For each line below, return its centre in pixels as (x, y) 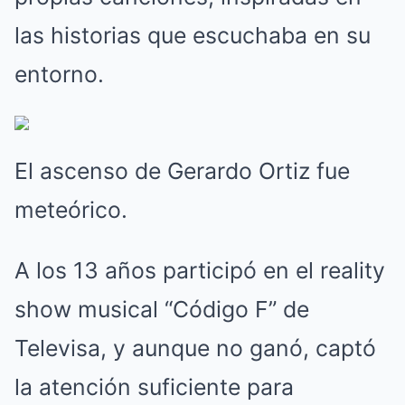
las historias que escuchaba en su (193, 36)
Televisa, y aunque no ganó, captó (195, 348)
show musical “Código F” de (162, 310)
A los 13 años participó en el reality (200, 271)
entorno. (59, 75)
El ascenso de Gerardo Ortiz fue (182, 171)
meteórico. (71, 210)
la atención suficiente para (154, 387)
